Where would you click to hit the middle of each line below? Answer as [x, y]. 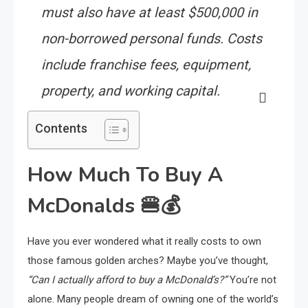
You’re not [252, 279]
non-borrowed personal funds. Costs [152, 38]
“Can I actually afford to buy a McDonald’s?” [127, 279]
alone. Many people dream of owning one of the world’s [153, 299]
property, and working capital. [131, 90]
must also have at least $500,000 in [150, 12]
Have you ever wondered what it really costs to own [144, 241]
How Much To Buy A [125, 175]
